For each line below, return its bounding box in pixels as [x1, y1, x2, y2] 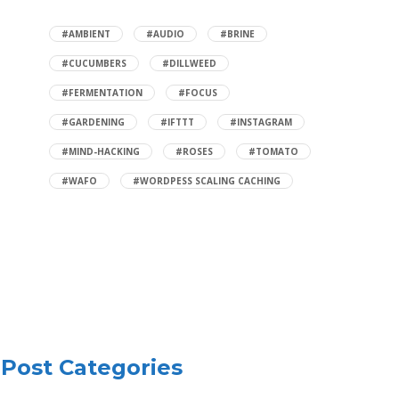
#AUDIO [146, 28, 185, 40]
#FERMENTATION [61, 86, 143, 99]
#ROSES [175, 145, 214, 158]
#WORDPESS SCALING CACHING [133, 175, 281, 187]
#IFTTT [160, 116, 195, 128]
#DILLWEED [162, 57, 217, 69]
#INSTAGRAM [230, 116, 293, 128]
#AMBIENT [61, 28, 111, 40]
